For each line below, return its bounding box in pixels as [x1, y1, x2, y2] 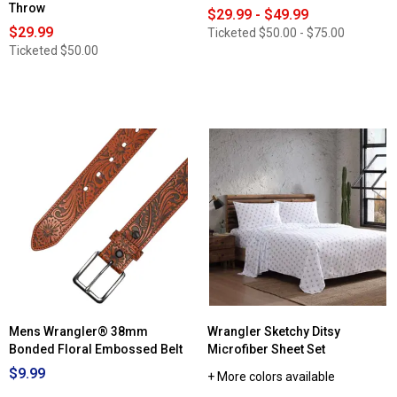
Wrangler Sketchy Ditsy [207, 324, 340, 339]
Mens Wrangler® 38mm [9, 324, 148, 339]
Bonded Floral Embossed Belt [9, 342, 183, 357]
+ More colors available [207, 370, 335, 385]
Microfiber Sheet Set [207, 342, 325, 357]
